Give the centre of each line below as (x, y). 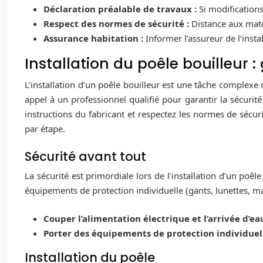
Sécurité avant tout (85, 157)
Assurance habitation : (95, 38)
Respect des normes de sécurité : (117, 23)
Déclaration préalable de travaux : (121, 9)
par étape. (45, 128)
